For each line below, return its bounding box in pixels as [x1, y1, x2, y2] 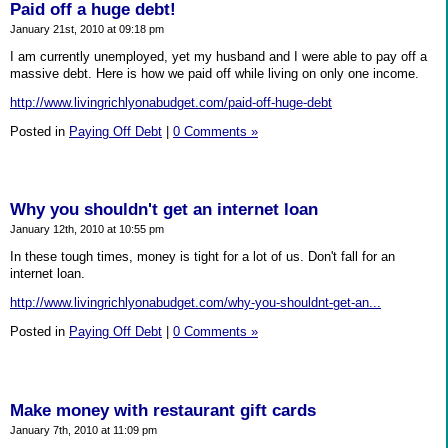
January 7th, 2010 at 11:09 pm [10, 423, 157, 436]
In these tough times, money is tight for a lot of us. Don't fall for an [10, 249, 395, 265]
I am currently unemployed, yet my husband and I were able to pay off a [10, 48, 427, 64]
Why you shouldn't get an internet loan [10, 200, 318, 220]
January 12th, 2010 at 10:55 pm [10, 223, 164, 236]
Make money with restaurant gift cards [10, 400, 316, 420]
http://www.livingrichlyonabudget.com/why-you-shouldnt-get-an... [10, 294, 381, 310]
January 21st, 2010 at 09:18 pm [10, 23, 164, 36]
